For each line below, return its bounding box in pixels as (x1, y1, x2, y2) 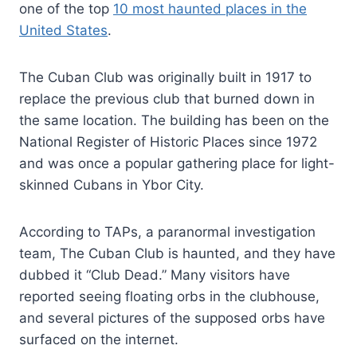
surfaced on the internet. (19, 331, 178, 347)
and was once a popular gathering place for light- (19, 155, 335, 171)
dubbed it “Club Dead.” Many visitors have (19, 266, 290, 283)
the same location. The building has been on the (19, 112, 329, 128)
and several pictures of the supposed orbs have (19, 309, 325, 326)
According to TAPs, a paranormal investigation (19, 223, 316, 240)
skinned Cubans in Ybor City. (19, 176, 204, 193)
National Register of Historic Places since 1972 (19, 133, 317, 150)
